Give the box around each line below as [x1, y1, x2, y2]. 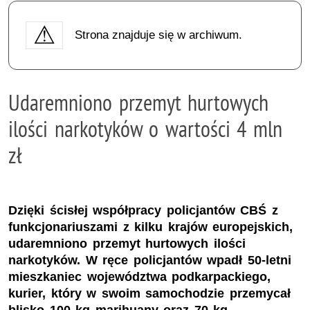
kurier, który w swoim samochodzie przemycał [8, 286, 291, 301]
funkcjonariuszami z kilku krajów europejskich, [8, 220, 293, 235]
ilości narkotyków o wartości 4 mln [8, 114, 282, 143]
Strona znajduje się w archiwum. [74, 28, 242, 42]
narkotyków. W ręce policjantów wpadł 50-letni [8, 253, 291, 268]
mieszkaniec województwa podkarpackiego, [8, 270, 271, 284]
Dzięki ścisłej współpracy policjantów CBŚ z [8, 203, 278, 218]
